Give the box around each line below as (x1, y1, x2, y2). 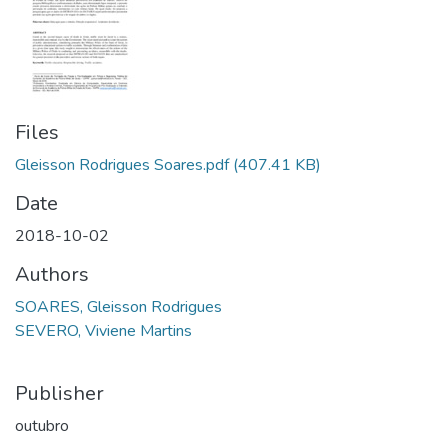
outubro (15, 415, 69, 437)
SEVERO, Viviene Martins (15, 320, 192, 342)
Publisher (15, 380, 104, 407)
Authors (15, 261, 89, 288)
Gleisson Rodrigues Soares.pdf (15, 154, 229, 176)
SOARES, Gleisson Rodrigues (15, 296, 222, 318)
